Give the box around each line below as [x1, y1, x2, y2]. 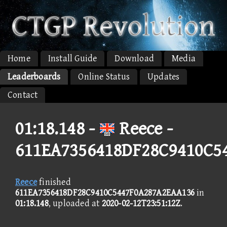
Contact [8, 89, 38, 100]
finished [37, 176, 71, 187]
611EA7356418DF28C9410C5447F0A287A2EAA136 [15, 187, 195, 198]
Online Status [78, 71, 130, 82]
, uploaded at [48, 198, 102, 209]
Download [115, 53, 155, 64]
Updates [147, 71, 180, 82]
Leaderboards [8, 71, 61, 82]
